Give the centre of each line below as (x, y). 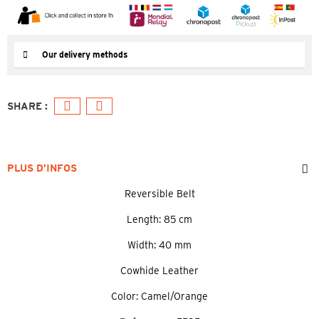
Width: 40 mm (159, 245)
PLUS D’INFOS (42, 168)
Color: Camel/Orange (159, 296)
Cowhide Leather (159, 270)
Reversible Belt (159, 193)
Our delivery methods (85, 54)
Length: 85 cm (159, 219)
